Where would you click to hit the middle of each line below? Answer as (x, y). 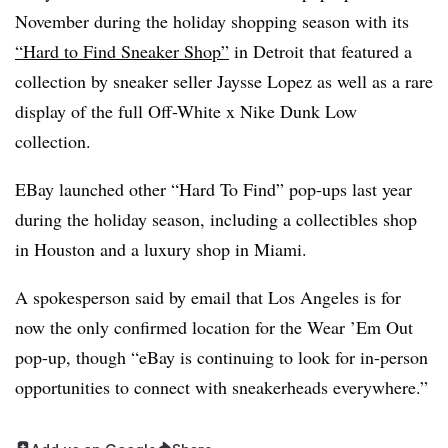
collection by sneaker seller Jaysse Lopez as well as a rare (224, 80)
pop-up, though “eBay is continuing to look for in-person (221, 356)
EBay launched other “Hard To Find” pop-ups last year (213, 188)
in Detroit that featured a (320, 50)
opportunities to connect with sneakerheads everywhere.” (221, 386)
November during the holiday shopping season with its (212, 20)
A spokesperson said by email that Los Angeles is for (208, 296)
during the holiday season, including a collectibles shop (216, 218)
